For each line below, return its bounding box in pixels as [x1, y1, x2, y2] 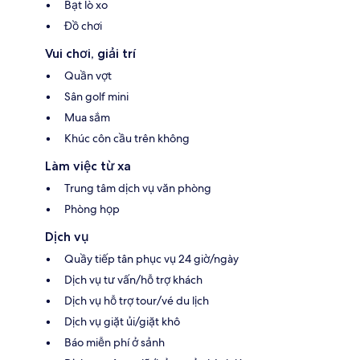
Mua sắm [64, 109, 110, 125]
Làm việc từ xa [45, 157, 131, 174]
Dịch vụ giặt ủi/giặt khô [64, 313, 180, 329]
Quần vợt [64, 67, 112, 83]
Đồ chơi [64, 18, 102, 33]
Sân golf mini [64, 88, 129, 104]
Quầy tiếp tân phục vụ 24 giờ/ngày [64, 251, 239, 266]
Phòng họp [64, 201, 120, 216]
